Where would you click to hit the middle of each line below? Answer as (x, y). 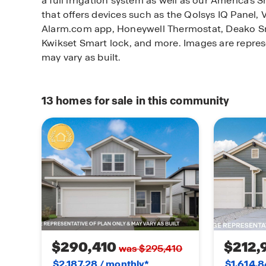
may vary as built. (81, 57)
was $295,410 (151, 249)
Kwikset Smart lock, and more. (113, 43)
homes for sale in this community (142, 100)
